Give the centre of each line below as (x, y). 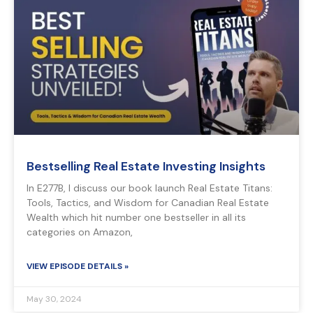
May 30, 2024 (54, 299)
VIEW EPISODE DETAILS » (78, 267)
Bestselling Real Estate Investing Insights (146, 167)
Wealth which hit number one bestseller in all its (136, 218)
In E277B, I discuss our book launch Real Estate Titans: (150, 188)
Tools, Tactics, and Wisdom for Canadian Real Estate (148, 203)
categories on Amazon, (80, 232)
